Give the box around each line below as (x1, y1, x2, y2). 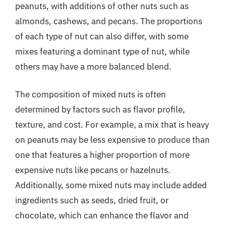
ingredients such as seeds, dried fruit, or (15, 195, 168, 206)
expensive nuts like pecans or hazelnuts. (15, 164, 171, 176)
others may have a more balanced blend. (15, 61, 172, 72)
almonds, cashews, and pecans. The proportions (15, 15, 202, 27)
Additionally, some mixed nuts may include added (15, 180, 207, 191)
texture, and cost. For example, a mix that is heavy (15, 119, 209, 130)
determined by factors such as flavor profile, (15, 104, 185, 115)
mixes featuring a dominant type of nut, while (15, 45, 190, 57)
